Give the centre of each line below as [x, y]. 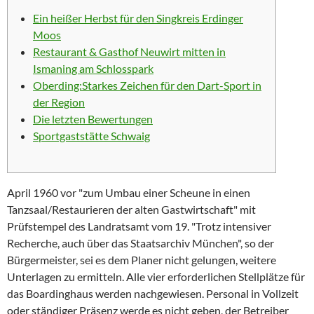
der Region [59, 102]
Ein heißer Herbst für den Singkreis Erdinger [138, 18]
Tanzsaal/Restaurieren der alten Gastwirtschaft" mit [131, 209]
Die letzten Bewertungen [93, 119]
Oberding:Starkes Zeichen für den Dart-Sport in [147, 85]
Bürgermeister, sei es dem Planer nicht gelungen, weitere [142, 260]
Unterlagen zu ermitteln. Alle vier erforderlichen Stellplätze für [156, 277]
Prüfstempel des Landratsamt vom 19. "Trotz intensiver [139, 226]
